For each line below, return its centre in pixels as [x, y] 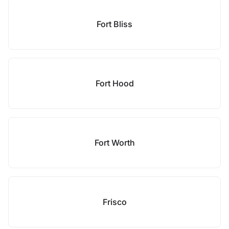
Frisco [114, 202]
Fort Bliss [114, 24]
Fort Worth [114, 143]
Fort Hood [114, 83]
